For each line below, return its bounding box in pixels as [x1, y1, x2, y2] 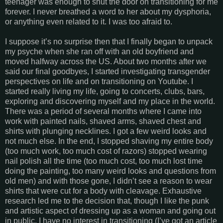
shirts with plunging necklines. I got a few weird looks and [5, 127, 207, 136]
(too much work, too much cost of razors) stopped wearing [5, 147, 207, 156]
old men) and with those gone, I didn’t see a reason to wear [5, 177, 212, 186]
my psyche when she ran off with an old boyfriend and [5, 47, 194, 56]
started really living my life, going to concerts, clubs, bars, [5, 87, 205, 96]
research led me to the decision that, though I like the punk [5, 197, 209, 206]
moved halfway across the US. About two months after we [5, 57, 207, 66]
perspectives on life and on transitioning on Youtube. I [5, 77, 193, 86]
